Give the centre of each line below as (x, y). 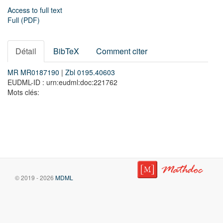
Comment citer (122, 51)
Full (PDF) (24, 20)
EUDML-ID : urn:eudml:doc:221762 (62, 82)
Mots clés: (23, 92)
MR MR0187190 (34, 72)
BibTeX (66, 51)
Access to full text (35, 10)
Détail (26, 51)
